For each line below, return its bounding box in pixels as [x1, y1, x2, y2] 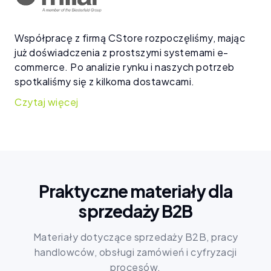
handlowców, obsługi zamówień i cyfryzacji [34, 246, 237, 259]
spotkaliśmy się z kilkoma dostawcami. [15, 75, 195, 88]
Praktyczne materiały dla [38, 180, 233, 202]
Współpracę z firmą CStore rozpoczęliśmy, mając [15, 31, 245, 45]
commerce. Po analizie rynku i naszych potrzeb [15, 60, 235, 74]
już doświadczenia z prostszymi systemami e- [15, 46, 229, 59]
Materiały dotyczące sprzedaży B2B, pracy [33, 230, 238, 244]
